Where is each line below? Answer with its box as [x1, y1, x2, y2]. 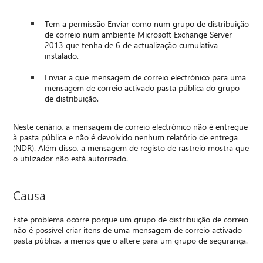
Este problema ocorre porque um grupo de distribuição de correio [13, 214, 249, 225]
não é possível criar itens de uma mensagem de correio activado [13, 224, 242, 236]
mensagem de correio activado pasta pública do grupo [45, 82, 240, 94]
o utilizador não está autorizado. [13, 153, 129, 164]
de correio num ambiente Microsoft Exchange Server [45, 29, 232, 41]
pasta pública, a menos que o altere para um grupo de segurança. [13, 235, 248, 247]
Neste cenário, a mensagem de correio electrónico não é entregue [13, 121, 248, 133]
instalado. [45, 50, 79, 62]
